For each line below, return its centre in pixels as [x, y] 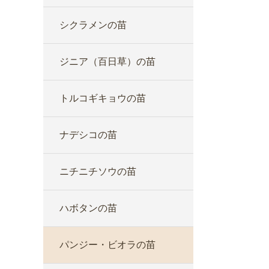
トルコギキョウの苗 [103, 98]
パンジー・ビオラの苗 [107, 245]
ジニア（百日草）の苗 [107, 62]
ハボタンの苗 [88, 208]
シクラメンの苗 [93, 25]
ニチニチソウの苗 [98, 171]
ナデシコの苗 [88, 135]
